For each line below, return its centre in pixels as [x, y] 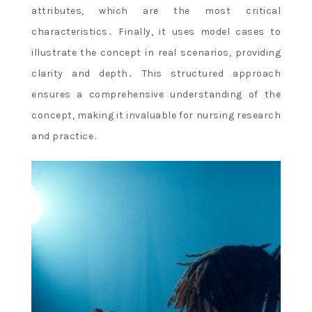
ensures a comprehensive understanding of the [156, 95]
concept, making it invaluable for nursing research [156, 116]
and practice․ [65, 136]
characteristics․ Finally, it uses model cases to [156, 32]
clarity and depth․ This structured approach [156, 74]
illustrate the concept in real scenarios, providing [156, 53]
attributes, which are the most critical [156, 11]
